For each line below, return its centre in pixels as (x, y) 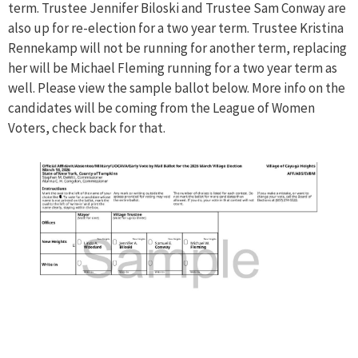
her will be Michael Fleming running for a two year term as (173, 68)
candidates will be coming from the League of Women (161, 108)
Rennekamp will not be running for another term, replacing (177, 48)
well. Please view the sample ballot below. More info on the (177, 88)
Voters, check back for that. (87, 128)
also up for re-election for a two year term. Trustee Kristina (176, 28)
